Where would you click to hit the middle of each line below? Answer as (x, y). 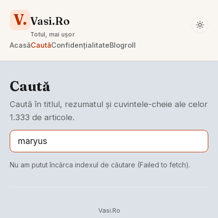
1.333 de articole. (42, 117)
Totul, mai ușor (53, 34)
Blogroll (123, 45)
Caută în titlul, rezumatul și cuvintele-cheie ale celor (109, 104)
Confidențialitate (80, 45)
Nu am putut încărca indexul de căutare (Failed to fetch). (100, 165)
